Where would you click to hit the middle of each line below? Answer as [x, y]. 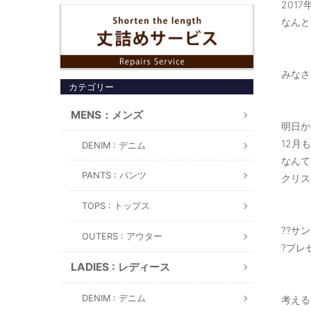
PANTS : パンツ [114, 175]
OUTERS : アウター [122, 236]
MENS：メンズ [107, 115]
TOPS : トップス [116, 205]
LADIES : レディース [120, 267]
